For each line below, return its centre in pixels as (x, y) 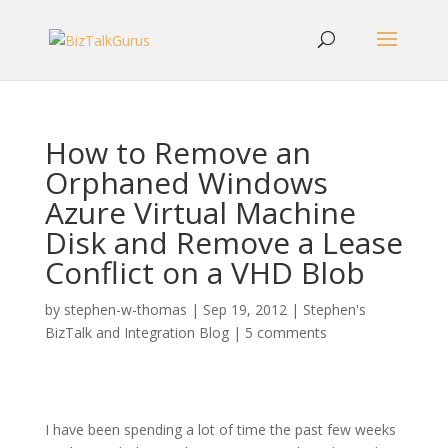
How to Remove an (177, 152)
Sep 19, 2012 (244, 309)
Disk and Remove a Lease (223, 242)
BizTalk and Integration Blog (136, 332)
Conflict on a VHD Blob (204, 272)
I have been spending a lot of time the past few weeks (220, 429)
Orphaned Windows (186, 182)
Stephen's (334, 309)
